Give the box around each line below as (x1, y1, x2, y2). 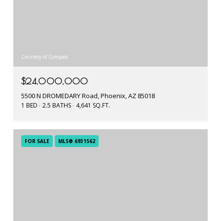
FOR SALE (25, 137, 49, 145)
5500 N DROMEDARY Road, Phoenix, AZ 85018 (21, 91, 155, 100)
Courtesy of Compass (21, 53, 68, 60)
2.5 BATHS (42, 101, 71, 110)
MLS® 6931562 (58, 137, 95, 145)
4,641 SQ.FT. (76, 101, 110, 110)
